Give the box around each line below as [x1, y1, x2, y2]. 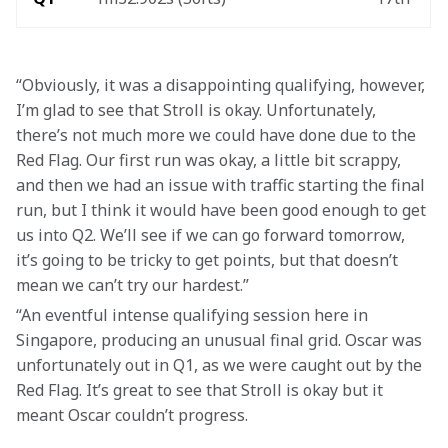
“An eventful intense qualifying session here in [16, 304, 372, 326]
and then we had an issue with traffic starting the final [16, 174, 429, 196]
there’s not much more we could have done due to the [16, 124, 420, 146]
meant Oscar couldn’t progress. [16, 404, 248, 426]
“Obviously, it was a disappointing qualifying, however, [16, 74, 429, 96]
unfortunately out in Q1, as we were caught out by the [16, 354, 426, 376]
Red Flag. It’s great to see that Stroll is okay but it [16, 379, 387, 401]
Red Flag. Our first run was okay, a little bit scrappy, [16, 149, 405, 171]
